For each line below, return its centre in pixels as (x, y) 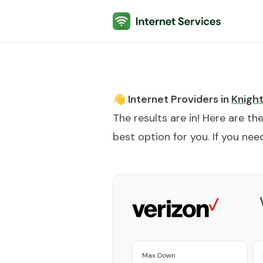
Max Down (159, 255)
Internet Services (149, 19)
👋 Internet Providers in (171, 99)
